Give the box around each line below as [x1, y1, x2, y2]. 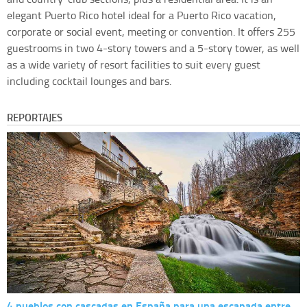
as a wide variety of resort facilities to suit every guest [7, 57, 260, 73]
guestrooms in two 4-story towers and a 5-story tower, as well [7, 40, 299, 56]
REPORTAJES [7, 110, 62, 125]
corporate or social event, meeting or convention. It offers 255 [7, 24, 295, 40]
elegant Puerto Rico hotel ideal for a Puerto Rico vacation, [7, 8, 276, 23]
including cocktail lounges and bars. [7, 73, 171, 89]
